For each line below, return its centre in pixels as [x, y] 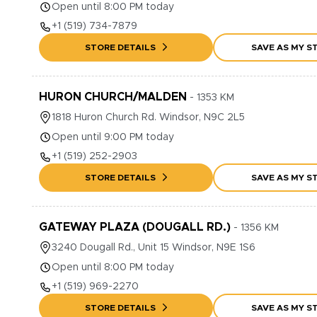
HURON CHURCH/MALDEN [113, 97]
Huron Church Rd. [115, 117]
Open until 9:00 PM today [113, 137]
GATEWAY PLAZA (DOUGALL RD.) [135, 227]
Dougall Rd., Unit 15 [125, 248]
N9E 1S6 [236, 248]
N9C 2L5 [224, 117]
